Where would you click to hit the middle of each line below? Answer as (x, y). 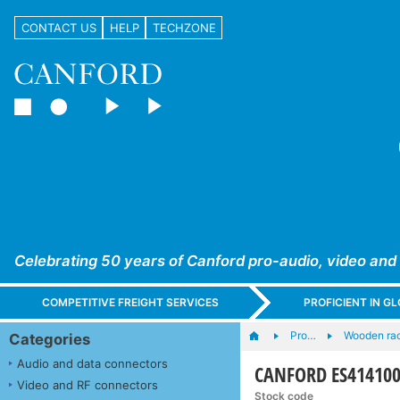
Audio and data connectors (92, 363)
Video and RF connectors (87, 384)
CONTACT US (58, 27)
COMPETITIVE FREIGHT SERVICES (131, 303)
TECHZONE (184, 27)
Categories (50, 339)
